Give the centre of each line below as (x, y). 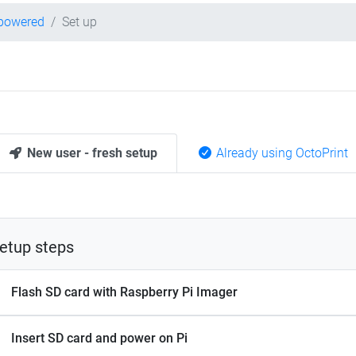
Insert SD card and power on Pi (99, 339)
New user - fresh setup (91, 153)
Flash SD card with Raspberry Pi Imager (124, 292)
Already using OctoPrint (281, 153)
